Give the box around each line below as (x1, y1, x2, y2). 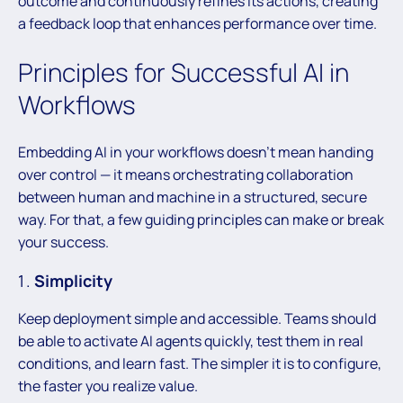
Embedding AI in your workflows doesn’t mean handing (18, 142, 373, 163)
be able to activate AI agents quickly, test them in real (18, 331, 363, 352)
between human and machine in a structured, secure (18, 187, 367, 208)
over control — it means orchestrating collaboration (18, 165, 354, 185)
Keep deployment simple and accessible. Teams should (18, 309, 376, 329)
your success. (18, 232, 109, 253)
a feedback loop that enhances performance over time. (18, 13, 377, 33)
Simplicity (34, 270, 112, 292)
